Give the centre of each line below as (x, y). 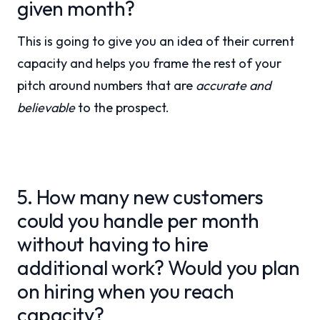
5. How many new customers (140, 197)
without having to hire (113, 244)
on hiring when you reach (126, 291)
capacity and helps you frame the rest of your (149, 63)
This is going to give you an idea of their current (156, 41)
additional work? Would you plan (159, 267)
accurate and (233, 85)
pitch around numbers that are (106, 85)
